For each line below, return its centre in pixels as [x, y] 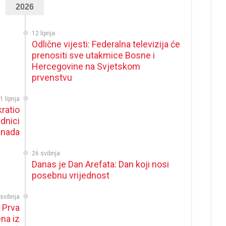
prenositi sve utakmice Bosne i [94, 55]
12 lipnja [44, 33]
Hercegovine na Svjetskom [86, 66]
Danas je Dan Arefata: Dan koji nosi [101, 164]
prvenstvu [52, 77]
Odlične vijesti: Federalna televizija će [106, 44]
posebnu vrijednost [71, 175]
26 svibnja [46, 153]
